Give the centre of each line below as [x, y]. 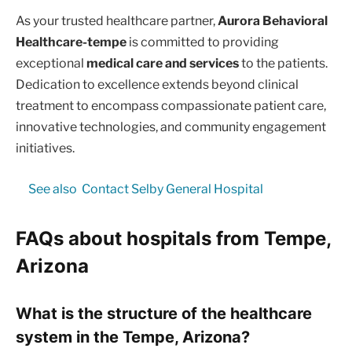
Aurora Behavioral [273, 21]
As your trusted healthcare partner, [117, 21]
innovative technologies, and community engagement [171, 127]
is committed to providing [203, 42]
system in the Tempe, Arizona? [133, 336]
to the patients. [283, 64]
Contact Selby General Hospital [172, 189]
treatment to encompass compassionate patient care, [171, 106]
